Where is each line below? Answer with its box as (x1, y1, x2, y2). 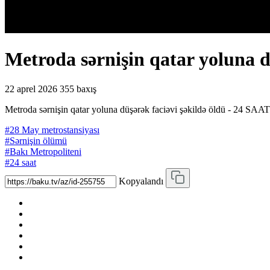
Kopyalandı (119, 175, 163, 186)
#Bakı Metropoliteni (5, 146, 81, 157)
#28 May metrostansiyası (5, 124, 99, 135)
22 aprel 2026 (5, 83, 57, 94)
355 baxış (60, 83, 96, 94)
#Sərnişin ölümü (5, 135, 67, 146)
